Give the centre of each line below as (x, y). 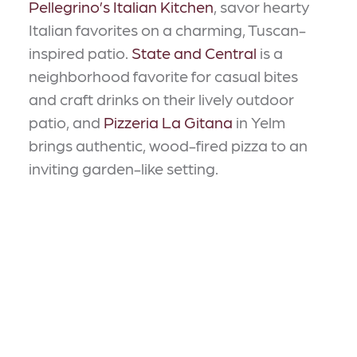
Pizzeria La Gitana (168, 122)
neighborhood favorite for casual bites (163, 76)
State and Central (194, 53)
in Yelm (259, 122)
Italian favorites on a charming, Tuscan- (167, 30)
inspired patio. (80, 53)
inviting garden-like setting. (124, 169)
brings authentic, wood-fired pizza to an (168, 145)
